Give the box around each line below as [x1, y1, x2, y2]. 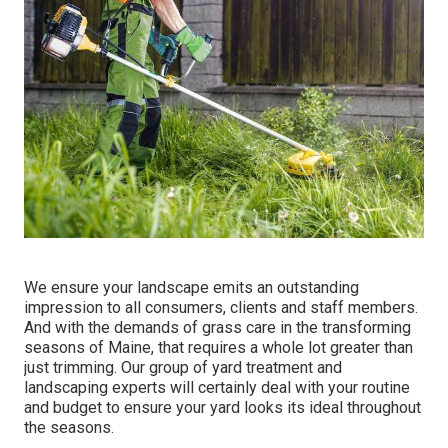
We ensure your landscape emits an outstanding [24, 277, 359, 297]
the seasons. [24, 417, 114, 437]
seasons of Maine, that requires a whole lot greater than [24, 337, 413, 357]
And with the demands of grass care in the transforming [24, 317, 411, 337]
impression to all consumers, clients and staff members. [24, 297, 418, 317]
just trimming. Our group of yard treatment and [24, 357, 342, 377]
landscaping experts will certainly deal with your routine [24, 377, 410, 397]
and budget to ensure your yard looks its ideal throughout [24, 397, 421, 417]
